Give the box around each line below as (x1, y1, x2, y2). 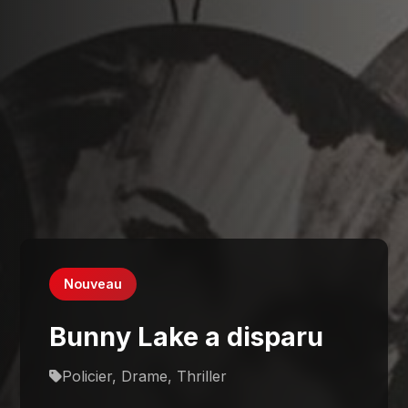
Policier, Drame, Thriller (62, 366, 228, 385)
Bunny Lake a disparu (49, 320, 324, 352)
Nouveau (64, 276, 123, 292)
